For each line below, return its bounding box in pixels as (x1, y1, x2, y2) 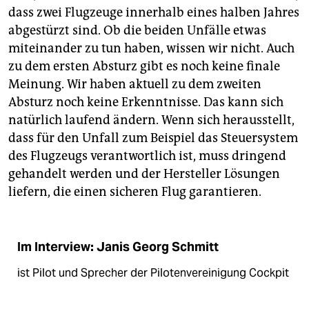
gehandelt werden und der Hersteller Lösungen (8, 166, 280, 181)
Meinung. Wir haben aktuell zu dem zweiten (8, 76, 261, 92)
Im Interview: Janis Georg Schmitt (17, 239, 219, 255)
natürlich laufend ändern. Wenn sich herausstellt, (8, 112, 295, 128)
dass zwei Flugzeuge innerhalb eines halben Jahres (8, 4, 299, 20)
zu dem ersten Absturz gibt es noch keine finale (8, 58, 280, 74)
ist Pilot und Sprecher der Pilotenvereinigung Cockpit (17, 265, 289, 280)
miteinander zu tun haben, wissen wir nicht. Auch (8, 40, 295, 56)
